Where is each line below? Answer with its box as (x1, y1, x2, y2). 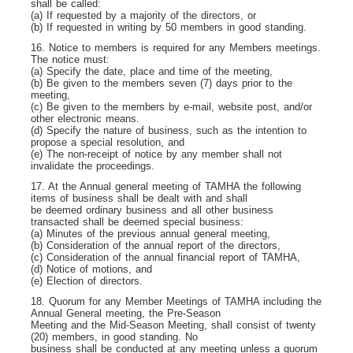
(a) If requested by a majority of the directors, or (31, 9, 256, 21)
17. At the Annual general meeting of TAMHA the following (31, 180, 301, 192)
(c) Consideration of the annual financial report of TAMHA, (31, 251, 300, 263)
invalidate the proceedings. (31, 159, 154, 172)
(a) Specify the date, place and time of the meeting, (31, 65, 273, 77)
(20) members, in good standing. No (31, 330, 198, 343)
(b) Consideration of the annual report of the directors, (31, 239, 281, 251)
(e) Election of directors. (31, 274, 143, 287)
